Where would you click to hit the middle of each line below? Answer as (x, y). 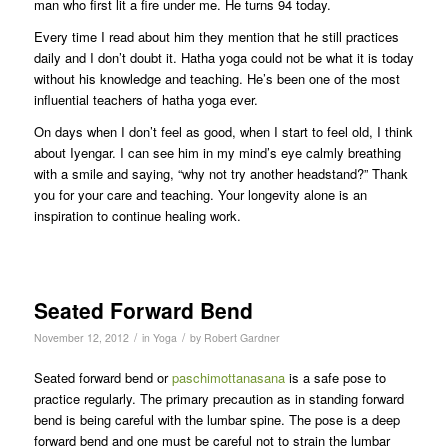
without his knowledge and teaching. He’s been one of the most (216, 79)
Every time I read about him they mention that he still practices (216, 37)
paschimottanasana (228, 378)
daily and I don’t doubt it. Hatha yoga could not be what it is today (223, 58)
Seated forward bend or (102, 378)
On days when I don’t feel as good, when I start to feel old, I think (223, 132)
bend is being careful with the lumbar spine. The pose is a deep (216, 420)
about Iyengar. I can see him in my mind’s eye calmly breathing (217, 153)
